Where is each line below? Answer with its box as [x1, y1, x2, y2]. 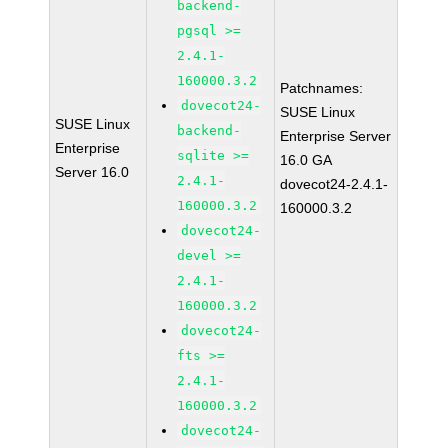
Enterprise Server [280, 128, 392, 144]
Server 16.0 [55, 164, 130, 180]
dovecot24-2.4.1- [280, 176, 389, 192]
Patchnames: [280, 80, 364, 96]
